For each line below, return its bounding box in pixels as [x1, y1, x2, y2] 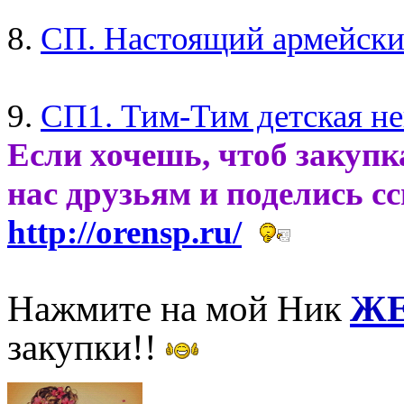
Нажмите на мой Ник [7, 288, 342, 329]
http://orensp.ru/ [7, 213, 242, 251]
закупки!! [7, 326, 157, 368]
